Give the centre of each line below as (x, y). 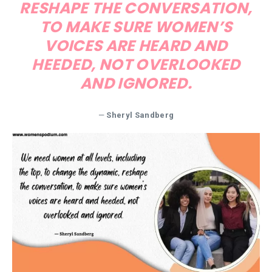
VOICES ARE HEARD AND (136, 46)
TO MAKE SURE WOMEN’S (136, 27)
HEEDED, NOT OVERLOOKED (136, 64)
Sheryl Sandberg (140, 115)
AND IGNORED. (136, 83)
